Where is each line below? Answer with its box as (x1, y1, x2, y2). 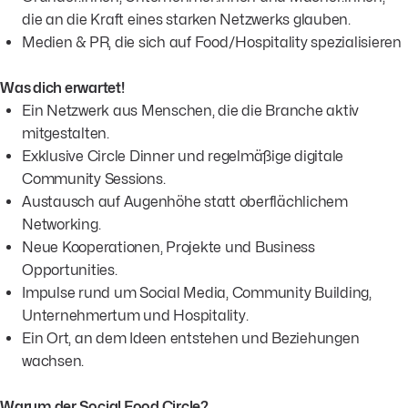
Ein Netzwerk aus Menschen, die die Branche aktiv (22, 101, 359, 119)
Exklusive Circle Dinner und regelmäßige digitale (22, 147, 343, 165)
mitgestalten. (22, 124, 109, 142)
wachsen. (22, 352, 84, 370)
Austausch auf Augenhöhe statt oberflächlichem (22, 192, 348, 210)
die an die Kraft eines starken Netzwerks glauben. (22, 10, 351, 28)
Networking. (22, 215, 101, 233)
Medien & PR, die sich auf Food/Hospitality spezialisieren (22, 33, 402, 51)
